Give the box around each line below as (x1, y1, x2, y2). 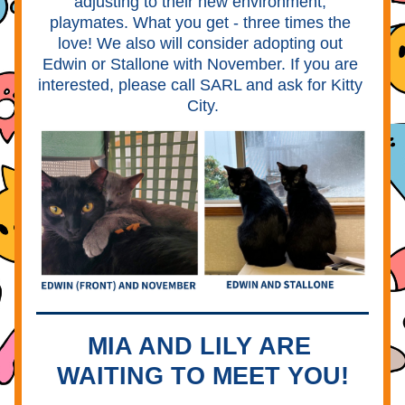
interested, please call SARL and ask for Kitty (38, 76, 363, 94)
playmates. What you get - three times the (50, 14, 351, 32)
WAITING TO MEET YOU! (56, 363, 349, 390)
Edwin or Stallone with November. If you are (42, 55, 358, 73)
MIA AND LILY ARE (87, 333, 311, 360)
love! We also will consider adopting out (58, 34, 343, 52)
